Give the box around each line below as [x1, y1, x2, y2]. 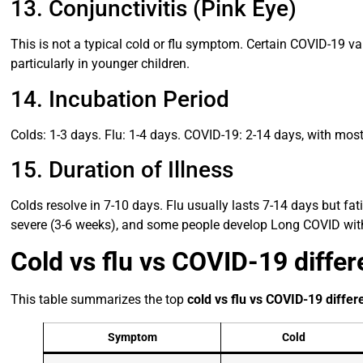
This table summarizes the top [11, 292, 188, 308]
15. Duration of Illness [11, 156, 234, 183]
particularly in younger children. [11, 56, 190, 72]
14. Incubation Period [11, 85, 230, 113]
